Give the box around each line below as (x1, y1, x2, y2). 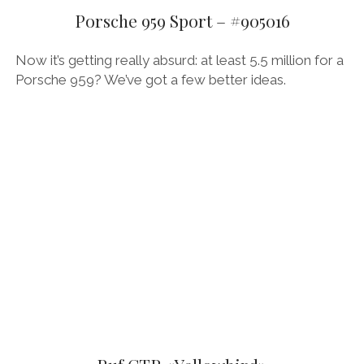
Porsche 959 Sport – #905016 (74, 8, 290, 32)
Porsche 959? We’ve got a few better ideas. (15, 71, 286, 89)
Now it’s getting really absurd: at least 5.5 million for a (15, 52, 344, 69)
